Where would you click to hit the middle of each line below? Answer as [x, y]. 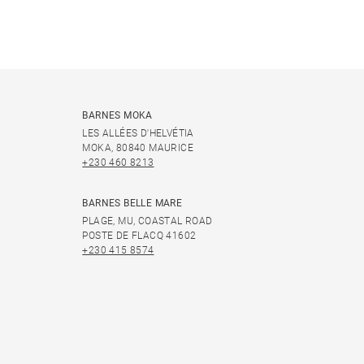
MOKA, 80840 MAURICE [138, 148]
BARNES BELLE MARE [132, 203]
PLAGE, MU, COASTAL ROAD [147, 221]
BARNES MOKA [117, 115]
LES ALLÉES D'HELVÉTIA [138, 133]
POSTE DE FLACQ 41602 [139, 236]
